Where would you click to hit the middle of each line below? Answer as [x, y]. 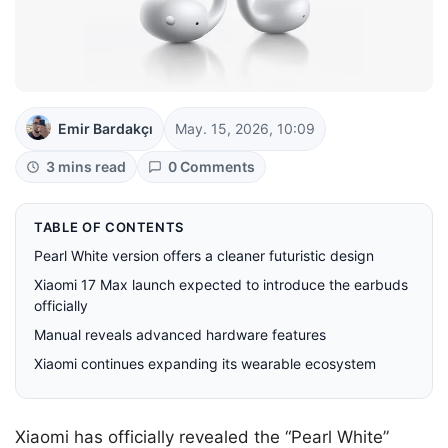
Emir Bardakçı [105, 128]
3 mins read [86, 166]
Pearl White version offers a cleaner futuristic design [204, 255]
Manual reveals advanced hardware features [180, 334]
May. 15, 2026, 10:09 [245, 128]
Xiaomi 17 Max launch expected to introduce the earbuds [221, 284]
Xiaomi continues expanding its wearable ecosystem [205, 363]
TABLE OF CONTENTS [109, 226]
